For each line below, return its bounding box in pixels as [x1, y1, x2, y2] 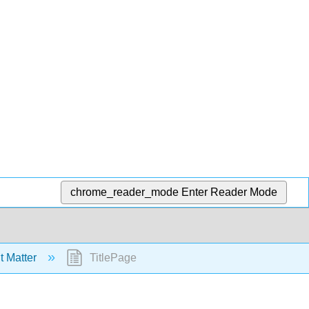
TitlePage [86, 252, 137, 264]
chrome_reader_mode [70, 186, 179, 198]
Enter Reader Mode [181, 186, 278, 198]
